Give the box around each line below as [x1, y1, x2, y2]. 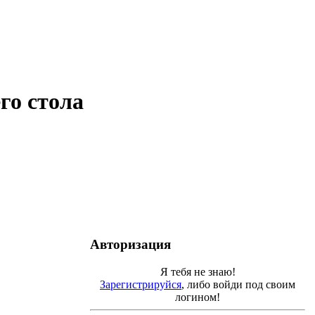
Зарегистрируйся [100, 278, 181, 290]
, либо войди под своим [181, 278, 295, 290]
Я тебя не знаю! [160, 265, 236, 278]
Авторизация [90, 237, 171, 252]
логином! [175, 290, 220, 303]
